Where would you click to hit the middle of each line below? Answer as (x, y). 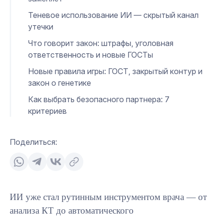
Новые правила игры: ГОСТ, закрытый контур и (115, 71)
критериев (47, 111)
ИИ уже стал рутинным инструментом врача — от (108, 197)
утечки (41, 26)
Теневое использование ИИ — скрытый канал (113, 15)
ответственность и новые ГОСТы (91, 54)
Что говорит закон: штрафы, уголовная (101, 43)
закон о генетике (60, 83)
